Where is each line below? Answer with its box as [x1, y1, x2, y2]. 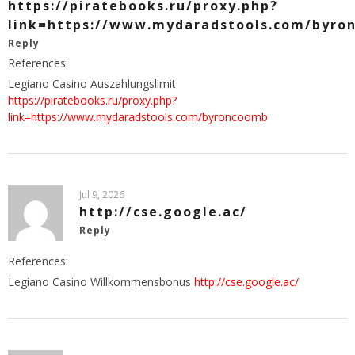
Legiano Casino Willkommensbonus [8, 273, 194, 289]
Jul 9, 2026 [79, 187, 124, 201]
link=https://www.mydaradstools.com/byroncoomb [8, 109, 268, 124]
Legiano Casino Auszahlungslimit [8, 75, 176, 91]
